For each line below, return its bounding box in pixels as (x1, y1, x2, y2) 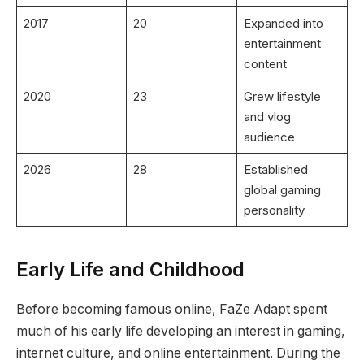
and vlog (243, 109, 291, 125)
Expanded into (243, 15, 323, 32)
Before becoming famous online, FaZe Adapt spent (16, 301, 327, 318)
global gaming (243, 182, 321, 198)
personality (243, 202, 305, 219)
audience (243, 129, 295, 145)
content (243, 56, 287, 72)
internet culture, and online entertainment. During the (16, 345, 340, 362)
